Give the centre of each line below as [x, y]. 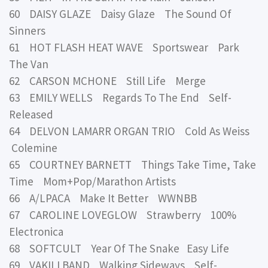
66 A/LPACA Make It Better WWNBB [103, 198]
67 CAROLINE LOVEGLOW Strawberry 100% [123, 214]
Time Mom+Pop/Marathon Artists [92, 181]
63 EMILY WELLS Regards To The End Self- [120, 97]
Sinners [27, 30]
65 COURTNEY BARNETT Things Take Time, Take [133, 164]
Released [31, 114]
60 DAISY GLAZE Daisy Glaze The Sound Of [120, 13]
